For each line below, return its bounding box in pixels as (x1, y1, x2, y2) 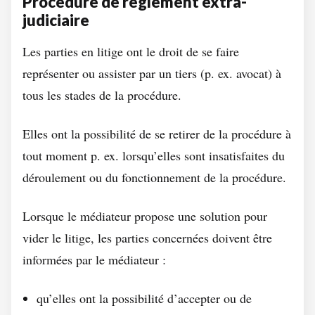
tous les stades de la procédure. (22, 86, 181, 103)
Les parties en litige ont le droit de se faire (22, 43, 239, 60)
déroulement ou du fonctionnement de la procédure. (22, 169, 286, 186)
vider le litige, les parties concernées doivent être (22, 229, 272, 246)
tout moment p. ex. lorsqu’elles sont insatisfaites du (22, 147, 285, 164)
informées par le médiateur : (22, 251, 166, 268)
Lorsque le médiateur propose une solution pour (22, 207, 267, 224)
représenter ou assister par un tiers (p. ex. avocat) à (22, 65, 281, 82)
